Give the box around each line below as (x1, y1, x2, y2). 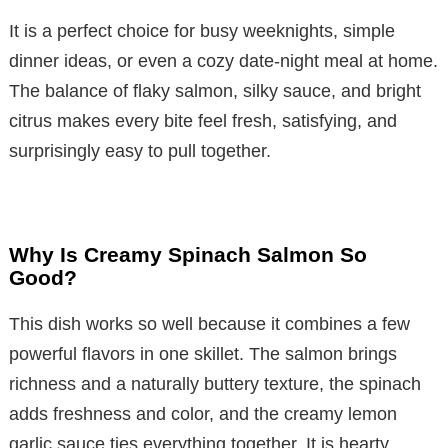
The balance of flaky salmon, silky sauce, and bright (9, 80, 421, 101)
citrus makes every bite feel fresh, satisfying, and (9, 110, 397, 131)
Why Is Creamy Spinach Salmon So (9, 242, 367, 266)
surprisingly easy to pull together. (9, 140, 271, 161)
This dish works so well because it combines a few (9, 313, 410, 334)
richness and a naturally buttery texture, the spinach (9, 373, 421, 394)
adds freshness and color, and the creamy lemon (9, 403, 397, 424)
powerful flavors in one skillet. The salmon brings (9, 343, 397, 364)
